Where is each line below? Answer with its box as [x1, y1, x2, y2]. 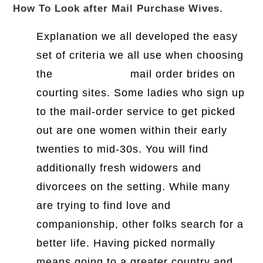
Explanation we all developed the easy [36, 31, 238, 43]
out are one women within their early [36, 124, 228, 137]
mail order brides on [127, 68, 236, 80]
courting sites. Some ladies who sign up [36, 87, 245, 99]
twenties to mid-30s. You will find [36, 143, 209, 156]
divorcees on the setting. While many [36, 181, 231, 193]
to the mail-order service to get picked [36, 106, 236, 118]
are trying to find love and [36, 200, 171, 212]
